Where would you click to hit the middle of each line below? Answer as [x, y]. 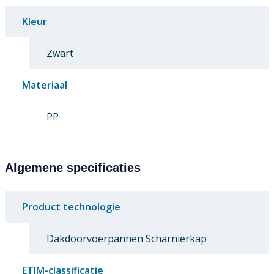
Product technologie [71, 207]
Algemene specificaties [73, 168]
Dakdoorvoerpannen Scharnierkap [127, 239]
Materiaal [45, 85]
